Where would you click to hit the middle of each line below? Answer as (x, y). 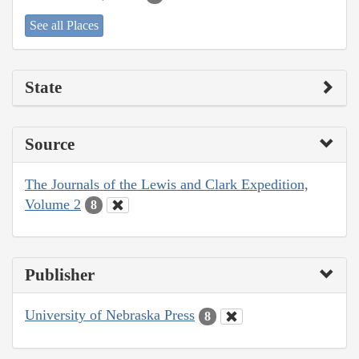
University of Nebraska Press (110, 315)
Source (50, 144)
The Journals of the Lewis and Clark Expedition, (167, 184)
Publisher (60, 275)
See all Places (64, 25)
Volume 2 (53, 204)
